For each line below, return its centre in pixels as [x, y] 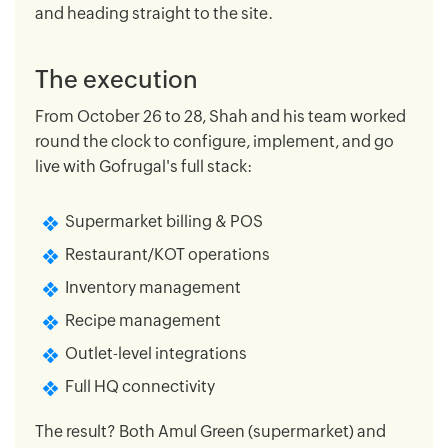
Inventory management [153, 287]
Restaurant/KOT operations [167, 254]
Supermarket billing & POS [164, 221]
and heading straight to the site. [154, 13]
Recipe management [143, 320]
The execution [116, 79]
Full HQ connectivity [140, 386]
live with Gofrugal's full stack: [143, 166]
